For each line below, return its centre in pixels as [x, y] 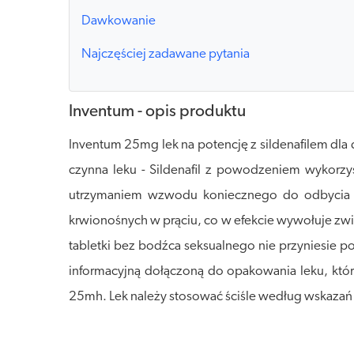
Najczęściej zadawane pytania [166, 55]
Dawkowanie [119, 21]
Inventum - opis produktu [157, 112]
